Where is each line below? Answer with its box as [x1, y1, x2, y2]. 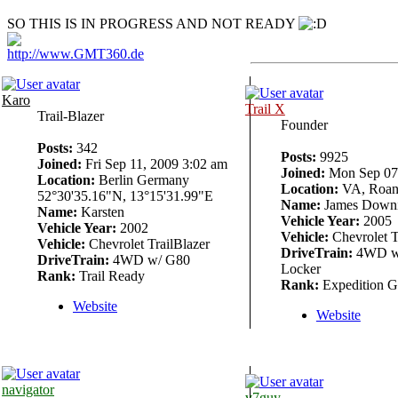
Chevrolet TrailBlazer [85, 236, 210, 252]
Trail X [244, 101, 285, 117]
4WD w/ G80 [109, 252, 190, 268]
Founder [280, 117, 328, 133]
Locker [280, 261, 321, 277]
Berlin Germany [95, 172, 189, 188]
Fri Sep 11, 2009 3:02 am [82, 156, 227, 172]
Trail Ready [76, 268, 145, 284]
